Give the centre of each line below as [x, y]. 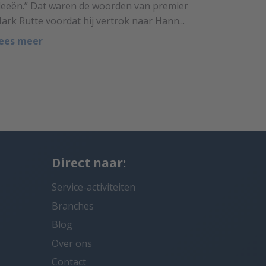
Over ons [72, 243]
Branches [73, 206]
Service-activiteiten [94, 187]
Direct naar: [89, 163]
